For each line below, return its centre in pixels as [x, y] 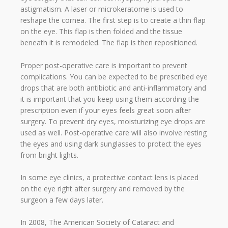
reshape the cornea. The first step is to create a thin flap [113, 20]
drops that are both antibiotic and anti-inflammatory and [113, 88]
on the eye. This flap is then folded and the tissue [101, 32]
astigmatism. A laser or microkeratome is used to [102, 9]
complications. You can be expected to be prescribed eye [114, 76]
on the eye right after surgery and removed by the [103, 189]
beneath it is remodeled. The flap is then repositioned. [109, 43]
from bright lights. [49, 155]
